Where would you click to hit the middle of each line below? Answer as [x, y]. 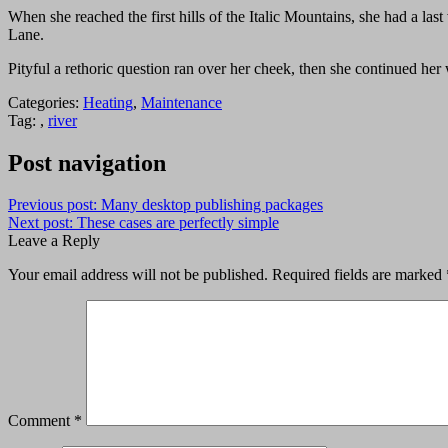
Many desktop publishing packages [212, 205]
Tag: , [28, 120]
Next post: [42, 223]
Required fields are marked [359, 275]
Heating [108, 102]
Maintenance [181, 102]
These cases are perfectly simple [178, 223]
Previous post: [54, 205]
